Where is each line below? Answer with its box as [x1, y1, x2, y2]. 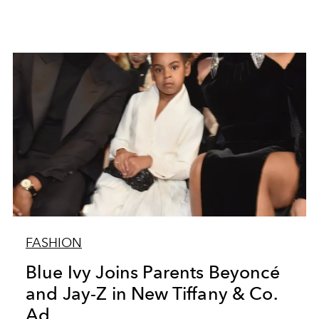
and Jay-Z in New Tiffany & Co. [25, 283, 278, 304]
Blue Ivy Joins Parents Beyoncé [25, 261, 280, 283]
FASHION [25, 235, 82, 251]
